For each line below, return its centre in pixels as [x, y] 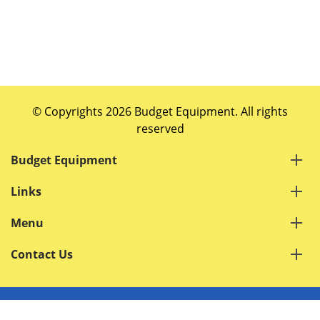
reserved [160, 129]
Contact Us [42, 254]
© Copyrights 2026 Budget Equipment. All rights [160, 111]
